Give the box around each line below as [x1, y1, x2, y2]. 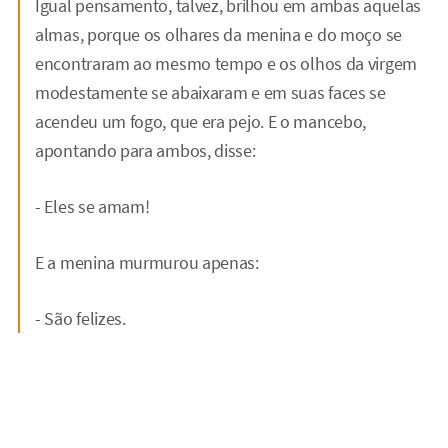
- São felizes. [35, 306, 126, 330]
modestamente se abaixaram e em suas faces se [35, 80, 386, 104]
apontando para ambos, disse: [35, 138, 256, 162]
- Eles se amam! [35, 194, 150, 218]
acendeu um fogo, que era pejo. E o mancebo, [35, 109, 367, 133]
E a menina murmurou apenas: [35, 250, 259, 274]
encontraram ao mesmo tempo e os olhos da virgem [35, 51, 417, 75]
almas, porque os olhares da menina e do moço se [35, 22, 402, 46]
